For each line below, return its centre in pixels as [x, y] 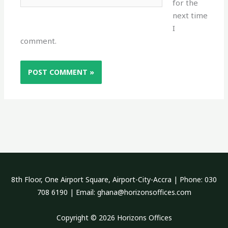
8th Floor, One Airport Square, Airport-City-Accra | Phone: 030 [114, 180]
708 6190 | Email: [67, 192]
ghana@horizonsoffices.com [144, 192]
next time [190, 16]
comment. [39, 41]
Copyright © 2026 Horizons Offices [114, 217]
